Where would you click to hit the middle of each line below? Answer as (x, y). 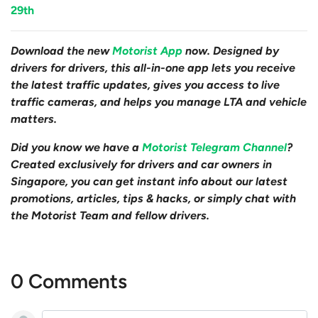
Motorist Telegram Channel (214, 147)
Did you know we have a (76, 147)
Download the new (61, 50)
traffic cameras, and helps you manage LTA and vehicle (159, 102)
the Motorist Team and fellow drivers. (110, 215)
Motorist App (147, 50)
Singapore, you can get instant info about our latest (149, 181)
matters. (34, 119)
